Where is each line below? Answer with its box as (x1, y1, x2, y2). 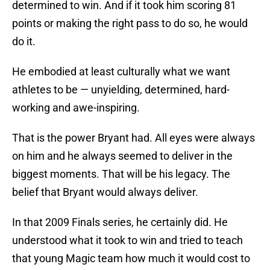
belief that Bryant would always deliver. (12, 186, 198, 199)
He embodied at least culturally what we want (12, 65, 230, 78)
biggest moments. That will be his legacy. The (12, 168, 230, 181)
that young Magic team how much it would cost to (12, 252, 250, 265)
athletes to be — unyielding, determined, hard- (12, 83, 230, 96)
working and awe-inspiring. (12, 101, 140, 115)
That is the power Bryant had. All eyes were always (12, 131, 255, 145)
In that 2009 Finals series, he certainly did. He (12, 216, 228, 229)
